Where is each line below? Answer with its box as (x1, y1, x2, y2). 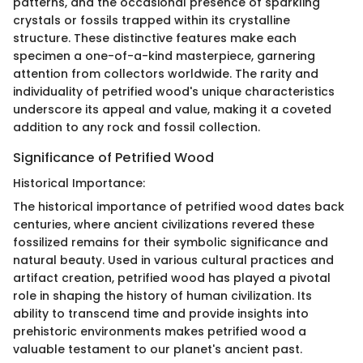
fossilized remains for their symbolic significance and (13, 234, 328, 251)
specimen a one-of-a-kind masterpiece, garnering (13, 47, 315, 64)
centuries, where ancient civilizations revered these (13, 216, 314, 233)
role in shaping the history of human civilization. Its (13, 288, 312, 305)
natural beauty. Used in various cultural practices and (13, 252, 334, 269)
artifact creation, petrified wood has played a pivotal (13, 270, 331, 287)
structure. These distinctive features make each (13, 29, 297, 46)
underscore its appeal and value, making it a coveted (13, 100, 331, 117)
